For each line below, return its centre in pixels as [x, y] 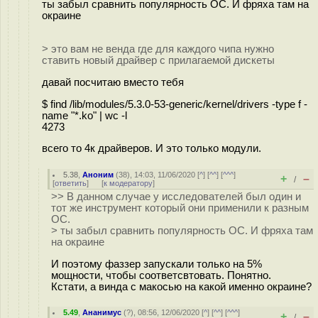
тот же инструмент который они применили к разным [180, 208]
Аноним [98, 175]
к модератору [128, 183]
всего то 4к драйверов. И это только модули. [152, 149]
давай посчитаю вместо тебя [113, 82]
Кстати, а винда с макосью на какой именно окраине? [181, 286]
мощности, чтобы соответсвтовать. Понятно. [161, 275]
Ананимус [102, 312]
